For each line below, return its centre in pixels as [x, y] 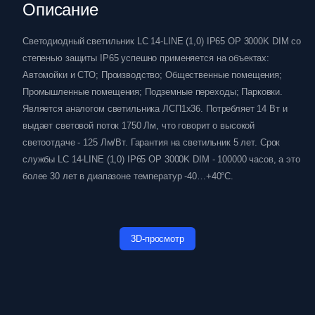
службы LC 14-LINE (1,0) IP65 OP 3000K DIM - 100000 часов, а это [161, 159]
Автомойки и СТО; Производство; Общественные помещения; [152, 75]
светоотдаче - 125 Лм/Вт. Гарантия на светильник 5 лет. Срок [152, 142]
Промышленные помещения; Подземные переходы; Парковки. [153, 92]
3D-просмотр [157, 239]
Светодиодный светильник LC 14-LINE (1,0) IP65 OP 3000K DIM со [162, 41]
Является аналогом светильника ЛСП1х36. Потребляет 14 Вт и [155, 109]
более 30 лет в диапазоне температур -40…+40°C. [128, 176]
